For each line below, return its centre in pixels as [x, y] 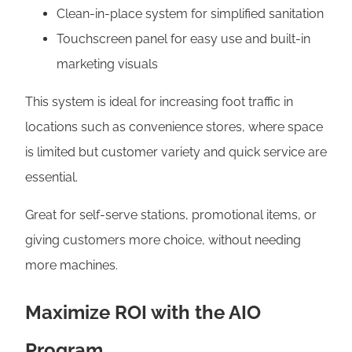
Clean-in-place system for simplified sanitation [190, 13]
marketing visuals [107, 64]
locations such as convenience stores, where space [174, 126]
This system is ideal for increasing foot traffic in [159, 101]
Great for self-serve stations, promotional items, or [171, 214]
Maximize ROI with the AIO [143, 312]
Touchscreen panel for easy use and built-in [183, 38]
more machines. [71, 265]
